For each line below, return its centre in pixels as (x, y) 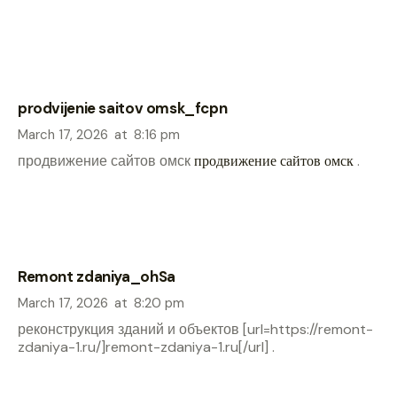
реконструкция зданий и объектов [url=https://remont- (195, 329)
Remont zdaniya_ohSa (97, 277)
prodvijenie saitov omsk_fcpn (123, 109)
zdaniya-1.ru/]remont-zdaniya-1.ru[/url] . (146, 346)
